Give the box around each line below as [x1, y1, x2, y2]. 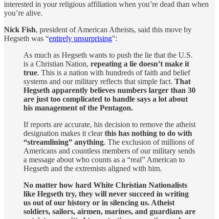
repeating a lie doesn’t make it [90, 59, 189, 68]
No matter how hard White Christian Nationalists [23, 180, 187, 189]
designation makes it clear [23, 129, 105, 137]
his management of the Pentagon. [23, 103, 133, 112]
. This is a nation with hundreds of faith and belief [37, 68, 190, 77]
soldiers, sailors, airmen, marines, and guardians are [23, 207, 196, 216]
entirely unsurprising [49, 34, 112, 43]
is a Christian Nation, [23, 59, 90, 68]
